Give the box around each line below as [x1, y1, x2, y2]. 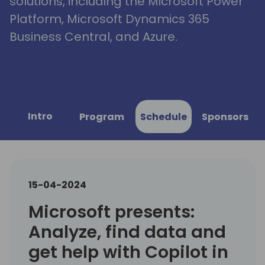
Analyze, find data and [28, 220, 226, 244]
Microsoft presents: [28, 200, 195, 224]
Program [79, 109, 124, 124]
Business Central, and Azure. [9, 28, 177, 45]
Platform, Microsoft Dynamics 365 [9, 10, 209, 27]
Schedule [140, 109, 187, 124]
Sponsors [201, 109, 248, 124]
